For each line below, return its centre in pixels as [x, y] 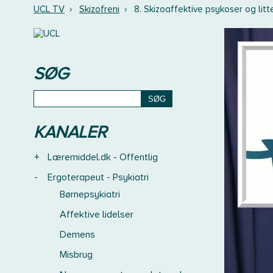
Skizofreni [99, 9]
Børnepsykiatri [90, 194]
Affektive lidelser [97, 214]
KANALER [70, 132]
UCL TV [49, 9]
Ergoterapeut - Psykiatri [98, 177]
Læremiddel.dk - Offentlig [103, 157]
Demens [77, 235]
